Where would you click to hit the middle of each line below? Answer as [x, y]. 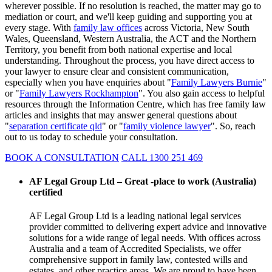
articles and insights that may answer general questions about [121, 115]
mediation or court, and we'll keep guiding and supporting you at [128, 16]
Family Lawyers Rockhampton [79, 93]
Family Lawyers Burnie [217, 82]
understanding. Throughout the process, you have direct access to [130, 60]
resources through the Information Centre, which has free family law [135, 104]
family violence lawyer [167, 126]
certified [46, 192]
